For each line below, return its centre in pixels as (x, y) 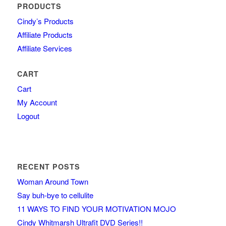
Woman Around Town (52, 182)
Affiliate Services (44, 48)
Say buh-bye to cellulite (55, 195)
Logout (28, 116)
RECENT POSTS (48, 167)
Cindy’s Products (45, 21)
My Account (37, 102)
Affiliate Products (45, 35)
